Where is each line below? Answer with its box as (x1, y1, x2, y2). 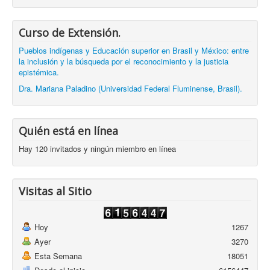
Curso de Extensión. (19, 25, 121, 40)
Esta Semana (34, 250, 82, 262)
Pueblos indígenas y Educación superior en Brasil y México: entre (19, 45, 249, 57)
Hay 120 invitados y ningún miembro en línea (19, 143, 176, 155)
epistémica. (19, 66, 59, 78)
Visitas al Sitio (19, 184, 92, 199)
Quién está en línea (19, 124, 118, 139)
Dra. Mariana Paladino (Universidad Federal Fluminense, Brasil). (19, 83, 242, 95)
